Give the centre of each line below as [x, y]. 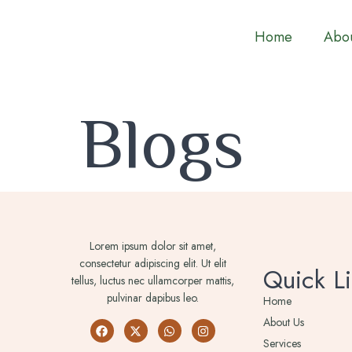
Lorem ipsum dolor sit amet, [152, 246]
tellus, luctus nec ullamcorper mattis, [152, 280]
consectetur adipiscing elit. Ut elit [152, 263]
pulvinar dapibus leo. [152, 298]
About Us [283, 322]
